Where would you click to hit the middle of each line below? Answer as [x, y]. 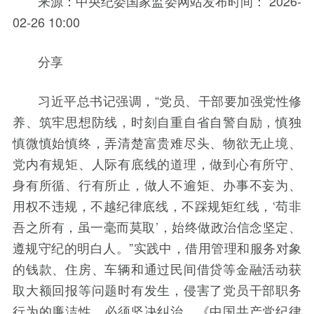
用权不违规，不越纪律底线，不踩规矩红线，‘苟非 [157, 206]
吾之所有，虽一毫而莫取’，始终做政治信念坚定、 [157, 227]
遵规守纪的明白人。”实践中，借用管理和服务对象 [157, 248]
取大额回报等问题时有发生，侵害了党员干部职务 [157, 290]
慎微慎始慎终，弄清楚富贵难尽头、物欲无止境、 [157, 143]
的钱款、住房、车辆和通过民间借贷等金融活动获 [157, 269]
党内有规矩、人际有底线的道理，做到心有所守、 [157, 164]
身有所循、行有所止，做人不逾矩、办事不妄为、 [157, 185]
